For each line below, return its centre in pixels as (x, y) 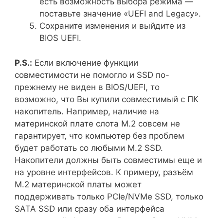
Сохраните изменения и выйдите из (112, 26)
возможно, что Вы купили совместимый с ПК (107, 99)
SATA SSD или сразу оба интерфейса (90, 209)
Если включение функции (85, 63)
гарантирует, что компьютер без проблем (100, 136)
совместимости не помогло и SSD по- (92, 75)
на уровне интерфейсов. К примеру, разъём (104, 172)
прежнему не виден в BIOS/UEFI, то (87, 87)
